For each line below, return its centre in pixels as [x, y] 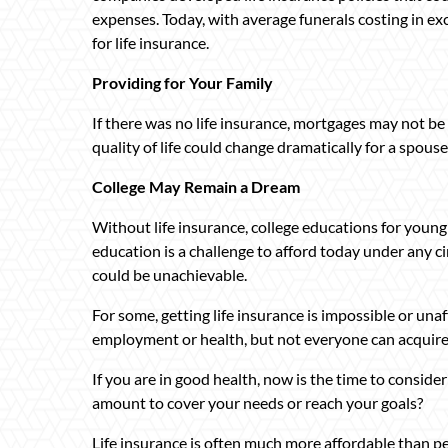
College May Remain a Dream [196, 186]
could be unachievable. [169, 274]
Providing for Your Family [182, 82]
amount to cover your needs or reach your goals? [257, 402]
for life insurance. [150, 42]
